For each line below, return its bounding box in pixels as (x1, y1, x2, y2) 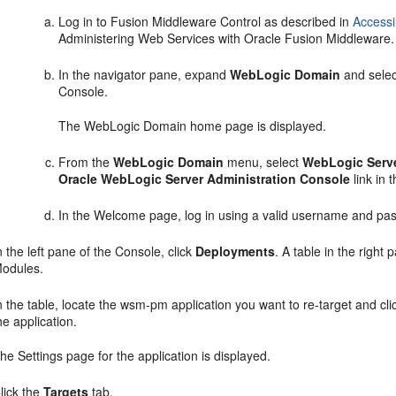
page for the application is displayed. (63, 346, 271, 364)
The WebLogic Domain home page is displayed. (58, 117, 327, 134)
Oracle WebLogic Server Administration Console (58, 170, 351, 187)
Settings (18, 346, 64, 364)
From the (58, 153, 114, 171)
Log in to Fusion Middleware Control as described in (58, 12, 354, 30)
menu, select (224, 153, 303, 171)
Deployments (195, 242, 276, 260)
